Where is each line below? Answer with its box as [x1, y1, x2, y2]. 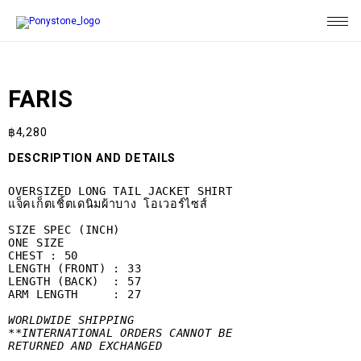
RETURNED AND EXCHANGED [8, 339, 163, 352]
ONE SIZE [8, 236, 64, 249]
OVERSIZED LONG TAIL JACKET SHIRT [8, 185, 233, 197]
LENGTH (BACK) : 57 [8, 275, 142, 288]
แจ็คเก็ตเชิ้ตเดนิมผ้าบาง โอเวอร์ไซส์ [8, 197, 208, 210]
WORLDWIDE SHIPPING [8, 313, 135, 326]
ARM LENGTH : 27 [8, 288, 142, 301]
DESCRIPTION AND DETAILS [8, 150, 176, 167]
